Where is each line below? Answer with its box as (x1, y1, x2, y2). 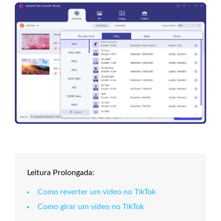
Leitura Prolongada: (27, 168, 94, 177)
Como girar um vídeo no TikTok (37, 202, 144, 211)
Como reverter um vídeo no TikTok (37, 187, 156, 196)
